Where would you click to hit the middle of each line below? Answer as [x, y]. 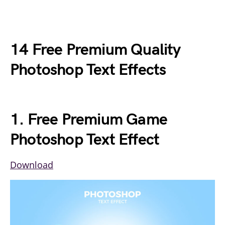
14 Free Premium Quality [95, 50]
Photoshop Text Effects [88, 70]
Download [32, 165]
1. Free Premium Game [89, 120]
